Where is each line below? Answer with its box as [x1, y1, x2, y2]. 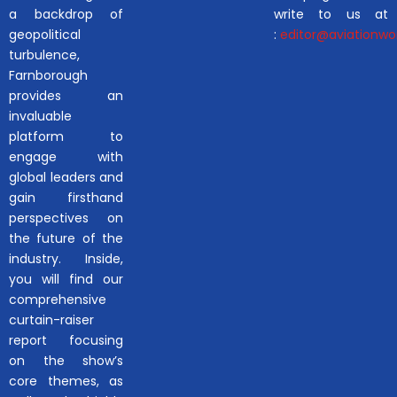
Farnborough [9, 66, 88, 85]
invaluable [9, 107, 72, 126]
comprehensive [9, 291, 106, 309]
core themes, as [9, 372, 124, 391]
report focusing [9, 331, 124, 350]
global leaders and [9, 168, 124, 187]
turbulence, [9, 46, 80, 65]
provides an [9, 87, 124, 105]
